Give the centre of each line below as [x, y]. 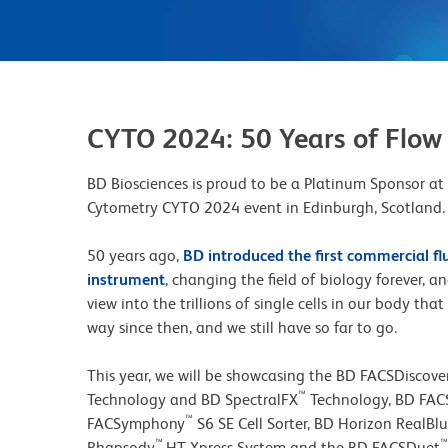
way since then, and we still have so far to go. [244, 327]
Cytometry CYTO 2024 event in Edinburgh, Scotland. [266, 207]
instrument [126, 279]
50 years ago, [135, 255]
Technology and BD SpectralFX [192, 399]
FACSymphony [136, 423]
